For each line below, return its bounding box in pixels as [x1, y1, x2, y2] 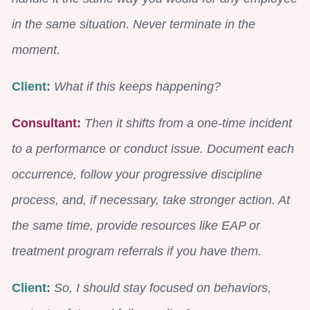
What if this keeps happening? [51, 79, 221, 93]
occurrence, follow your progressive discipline [12, 167, 262, 181]
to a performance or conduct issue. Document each [12, 141, 294, 156]
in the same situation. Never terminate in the [12, 17, 255, 31]
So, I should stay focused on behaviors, [54, 280, 271, 295]
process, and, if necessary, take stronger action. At [12, 192, 290, 207]
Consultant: [12, 116, 81, 130]
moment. [12, 42, 60, 57]
